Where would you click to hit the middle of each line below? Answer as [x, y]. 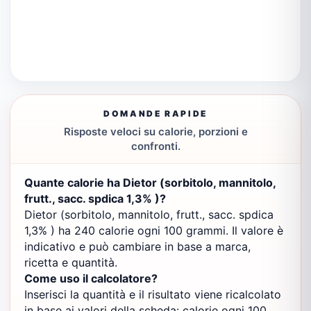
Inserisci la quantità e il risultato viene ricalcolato [153, 294]
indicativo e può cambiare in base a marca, [137, 246]
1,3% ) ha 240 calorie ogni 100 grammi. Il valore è [154, 230]
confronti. [155, 146]
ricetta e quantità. [71, 262]
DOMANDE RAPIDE [155, 114]
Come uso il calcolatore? [91, 278]
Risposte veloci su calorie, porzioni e [155, 132]
